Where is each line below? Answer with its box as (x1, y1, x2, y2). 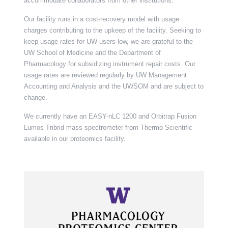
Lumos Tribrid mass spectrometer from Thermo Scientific (23, 124, 192, 131)
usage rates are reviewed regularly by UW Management (23, 71, 187, 79)
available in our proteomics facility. (23, 135, 126, 142)
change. (23, 94, 47, 101)
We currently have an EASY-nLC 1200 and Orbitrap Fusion (23, 112, 196, 120)
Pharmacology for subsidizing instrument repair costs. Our (23, 60, 195, 68)
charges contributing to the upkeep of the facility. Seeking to (23, 26, 201, 34)
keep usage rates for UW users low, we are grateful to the (23, 38, 193, 45)
